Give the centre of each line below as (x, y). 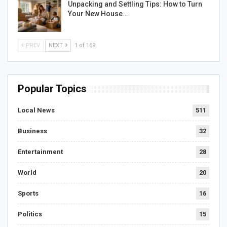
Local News (36, 110)
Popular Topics (52, 89)
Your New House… (98, 14)
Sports (28, 194)
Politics (30, 214)
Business (32, 131)
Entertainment (40, 152)
